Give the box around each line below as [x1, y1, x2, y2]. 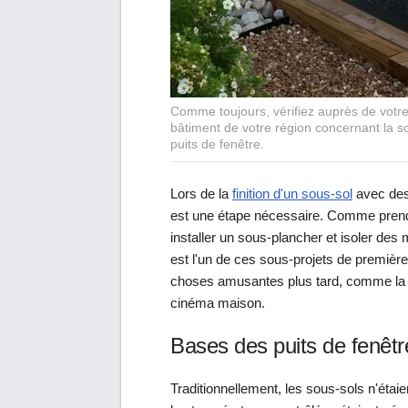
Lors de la [170, 185, 232, 201]
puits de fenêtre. [170, 137, 264, 151]
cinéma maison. [170, 294, 265, 311]
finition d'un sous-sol [232, 185, 352, 201]
